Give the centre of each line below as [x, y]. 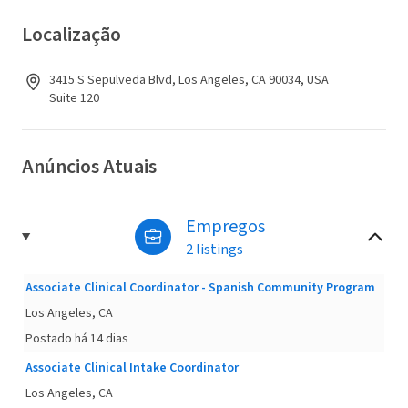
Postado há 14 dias [77, 339]
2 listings [214, 250]
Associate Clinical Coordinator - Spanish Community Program [200, 288]
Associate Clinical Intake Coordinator [132, 368]
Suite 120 [74, 98]
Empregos [225, 227]
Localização [71, 35]
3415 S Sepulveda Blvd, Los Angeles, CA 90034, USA [189, 80]
